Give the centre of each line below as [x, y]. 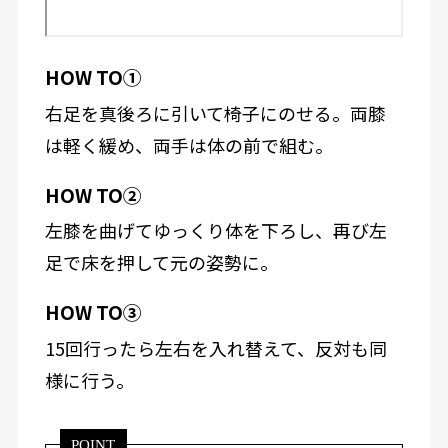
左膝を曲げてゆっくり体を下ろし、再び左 [215, 230]
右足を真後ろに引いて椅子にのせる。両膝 [215, 112]
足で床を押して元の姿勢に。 [161, 262]
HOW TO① [93, 76]
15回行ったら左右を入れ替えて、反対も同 [215, 347]
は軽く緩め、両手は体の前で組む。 [188, 144]
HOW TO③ [93, 312]
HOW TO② [93, 194]
